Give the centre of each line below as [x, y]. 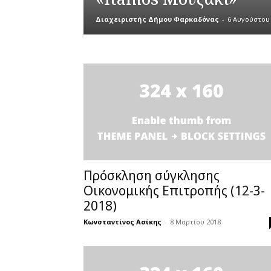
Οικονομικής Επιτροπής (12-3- [174, 191]
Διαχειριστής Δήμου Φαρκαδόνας [157, 19]
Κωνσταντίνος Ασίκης [122, 222]
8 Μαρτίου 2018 [195, 222]
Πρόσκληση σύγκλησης [152, 175]
